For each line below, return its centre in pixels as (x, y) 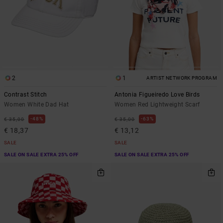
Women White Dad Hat (37, 105)
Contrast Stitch (26, 95)
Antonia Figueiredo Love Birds (157, 95)
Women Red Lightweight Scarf (157, 105)
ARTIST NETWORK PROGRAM (182, 78)
